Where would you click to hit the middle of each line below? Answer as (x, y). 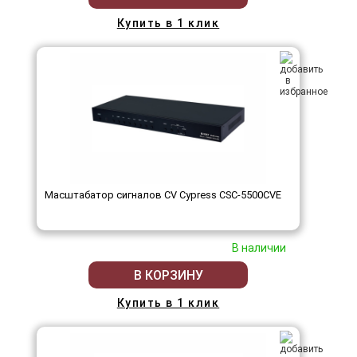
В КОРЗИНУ (168, 275)
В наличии (259, 248)
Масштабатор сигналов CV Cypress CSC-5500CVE (163, 195)
